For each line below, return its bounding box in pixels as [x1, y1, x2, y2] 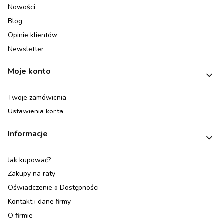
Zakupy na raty [8, 169, 55, 179]
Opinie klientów [8, 30, 57, 40]
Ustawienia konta [8, 107, 63, 116]
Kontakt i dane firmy [8, 197, 71, 207]
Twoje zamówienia [8, 93, 66, 103]
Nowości [8, 2, 35, 12]
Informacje [8, 128, 48, 140]
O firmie [8, 211, 33, 221]
